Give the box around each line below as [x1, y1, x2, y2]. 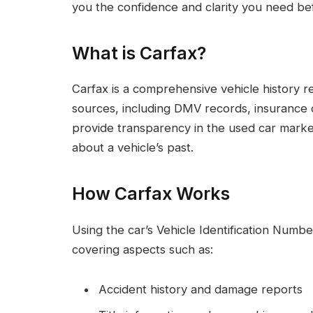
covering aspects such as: [72, 242, 213, 256]
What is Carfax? [72, 42, 206, 64]
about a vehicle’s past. [72, 140, 194, 155]
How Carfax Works [72, 182, 230, 204]
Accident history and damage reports [99, 282, 303, 297]
